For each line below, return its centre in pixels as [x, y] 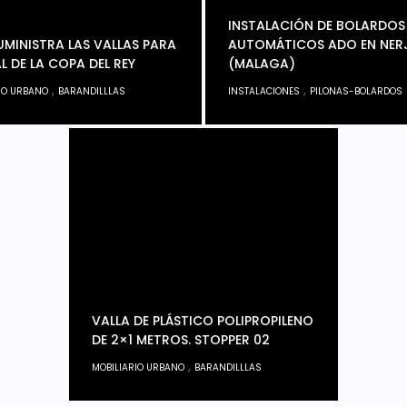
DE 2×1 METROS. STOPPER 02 [181, 339]
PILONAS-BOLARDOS [356, 91]
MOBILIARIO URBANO [138, 367]
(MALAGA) [262, 63]
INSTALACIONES [264, 91]
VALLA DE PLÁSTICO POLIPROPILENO [203, 320]
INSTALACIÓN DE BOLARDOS [317, 25]
